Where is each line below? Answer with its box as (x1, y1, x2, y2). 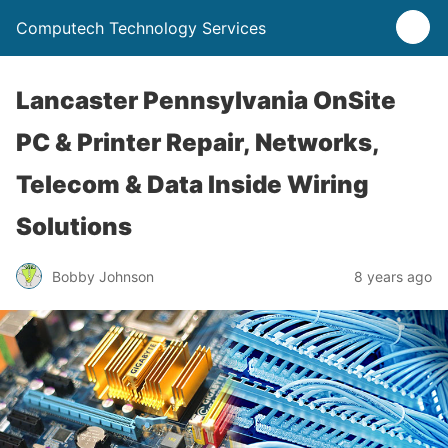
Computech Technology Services (16, 18, 266, 38)
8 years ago (354, 267, 432, 285)
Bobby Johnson (52, 267, 154, 285)
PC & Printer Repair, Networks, (16, 128, 379, 157)
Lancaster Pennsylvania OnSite (16, 86, 396, 115)
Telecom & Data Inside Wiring (16, 170, 369, 199)
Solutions (16, 212, 132, 241)
